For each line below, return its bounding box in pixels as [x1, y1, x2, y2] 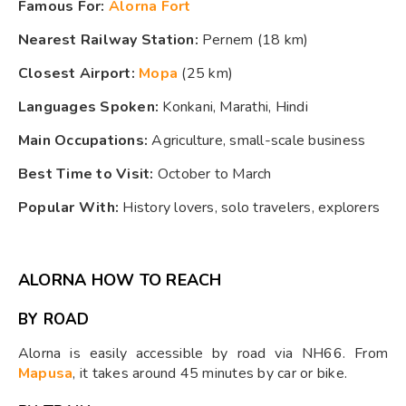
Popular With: [18, 197, 120, 217]
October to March [153, 163, 272, 184]
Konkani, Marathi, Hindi [159, 96, 308, 117]
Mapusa [18, 362, 73, 383]
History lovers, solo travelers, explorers [119, 197, 381, 217]
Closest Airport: [18, 63, 135, 83]
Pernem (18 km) [198, 29, 309, 50]
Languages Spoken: [18, 96, 159, 117]
